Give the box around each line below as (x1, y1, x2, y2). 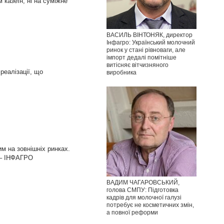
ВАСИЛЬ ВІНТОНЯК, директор (106, 31, 192, 38)
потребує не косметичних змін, (106, 201, 194, 208)
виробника (106, 68, 136, 76)
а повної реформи (106, 208, 158, 216)
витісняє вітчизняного (106, 61, 168, 68)
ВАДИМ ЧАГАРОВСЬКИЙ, (106, 178, 179, 186)
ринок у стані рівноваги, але (106, 46, 185, 53)
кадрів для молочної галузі (106, 193, 181, 201)
